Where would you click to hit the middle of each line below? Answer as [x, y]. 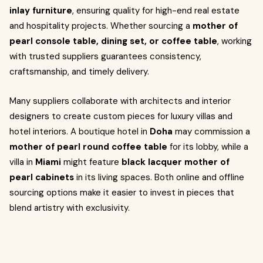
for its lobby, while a [208, 147]
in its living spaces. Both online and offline [159, 177]
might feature [91, 162]
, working [235, 41]
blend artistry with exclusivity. [70, 208]
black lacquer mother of [176, 162]
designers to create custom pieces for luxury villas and [121, 116]
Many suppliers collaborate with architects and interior [120, 101]
